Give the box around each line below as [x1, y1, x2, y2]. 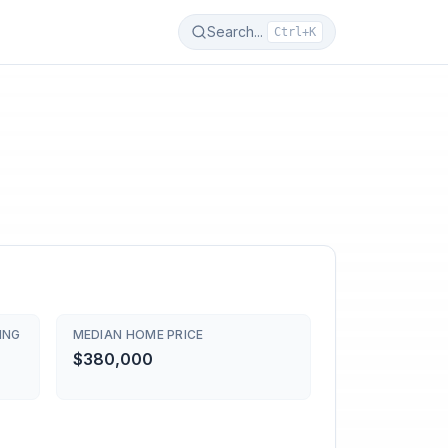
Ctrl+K [274, 25, 316, 39]
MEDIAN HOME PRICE [72, 327, 204, 342]
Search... [207, 23, 263, 40]
